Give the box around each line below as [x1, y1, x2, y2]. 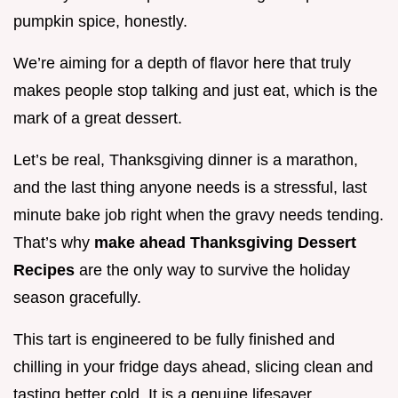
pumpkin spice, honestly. [13, 12, 187, 31]
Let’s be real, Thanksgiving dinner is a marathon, [13, 151, 358, 170]
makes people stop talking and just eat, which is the [13, 82, 378, 100]
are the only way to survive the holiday [79, 261, 350, 280]
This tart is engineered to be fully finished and [13, 330, 335, 349]
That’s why [13, 234, 94, 252]
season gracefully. [13, 289, 141, 307]
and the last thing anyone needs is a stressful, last [13, 179, 367, 197]
